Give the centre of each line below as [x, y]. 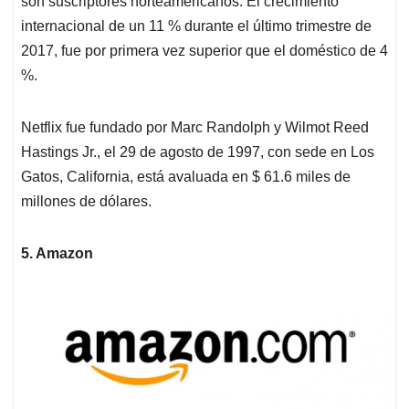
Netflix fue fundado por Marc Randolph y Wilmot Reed [195, 127]
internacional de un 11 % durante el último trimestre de [196, 26]
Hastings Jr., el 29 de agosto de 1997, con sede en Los [198, 152]
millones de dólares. [86, 201]
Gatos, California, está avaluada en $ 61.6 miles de [186, 176]
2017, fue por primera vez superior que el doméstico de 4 [204, 50]
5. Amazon [57, 253]
